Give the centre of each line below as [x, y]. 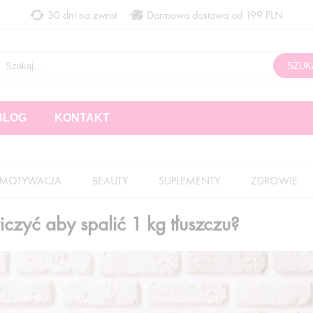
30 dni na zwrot [82, 15]
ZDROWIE [274, 181]
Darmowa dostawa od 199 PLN [215, 15]
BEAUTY [110, 181]
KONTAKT [82, 118]
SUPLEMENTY [189, 181]
